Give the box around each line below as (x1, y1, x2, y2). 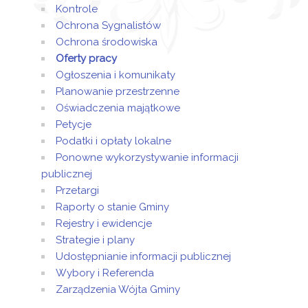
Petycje (56, 118, 91, 131)
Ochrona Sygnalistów (56, 19, 161, 32)
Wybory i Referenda (56, 267, 154, 279)
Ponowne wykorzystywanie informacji (56, 151, 239, 164)
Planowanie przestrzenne (56, 85, 179, 98)
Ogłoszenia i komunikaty (56, 69, 175, 81)
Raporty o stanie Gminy (56, 201, 169, 213)
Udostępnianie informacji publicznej (56, 250, 231, 263)
